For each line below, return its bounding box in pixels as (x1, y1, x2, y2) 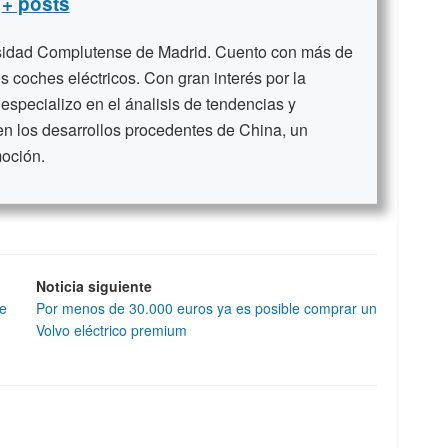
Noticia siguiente (35, 275, 152, 296)
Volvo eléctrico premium (35, 319, 187, 340)
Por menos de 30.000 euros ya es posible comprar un (35, 297, 377, 318)
